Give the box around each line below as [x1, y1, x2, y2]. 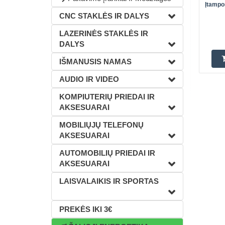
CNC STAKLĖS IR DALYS [59, 12, 149, 20]
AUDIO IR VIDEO [59, 75, 119, 83]
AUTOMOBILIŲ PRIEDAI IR [59, 149, 155, 157]
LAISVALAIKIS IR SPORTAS [59, 177, 159, 185]
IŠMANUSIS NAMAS [59, 57, 132, 66]
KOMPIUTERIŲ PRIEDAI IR [59, 92, 155, 101]
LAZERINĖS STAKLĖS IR [59, 29, 148, 38]
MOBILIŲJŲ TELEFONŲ [59, 121, 144, 129]
